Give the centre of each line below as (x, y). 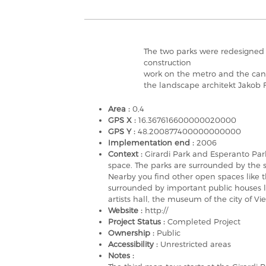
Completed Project (204, 221)
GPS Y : (123, 131)
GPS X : (123, 120)
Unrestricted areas (196, 244)
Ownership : (132, 233)
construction (167, 62)
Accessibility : (134, 244)
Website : (126, 210)
